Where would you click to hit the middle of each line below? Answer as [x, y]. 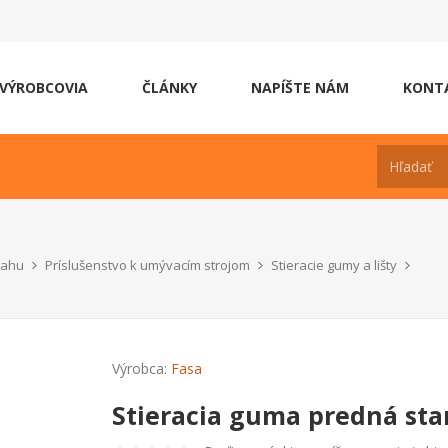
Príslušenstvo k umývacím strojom [147, 265]
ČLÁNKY [169, 87]
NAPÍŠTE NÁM [300, 87]
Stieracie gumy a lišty [334, 265]
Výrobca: [140, 368]
